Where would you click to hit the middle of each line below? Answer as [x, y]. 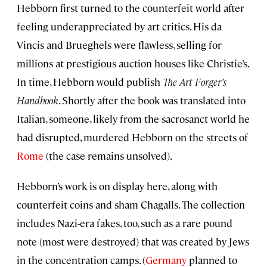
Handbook [38, 100]
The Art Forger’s [193, 81]
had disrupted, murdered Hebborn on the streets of [132, 137]
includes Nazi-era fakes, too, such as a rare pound [125, 223]
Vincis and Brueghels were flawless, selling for [119, 44]
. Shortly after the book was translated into [152, 100]
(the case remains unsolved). [108, 155]
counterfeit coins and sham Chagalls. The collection [131, 204]
